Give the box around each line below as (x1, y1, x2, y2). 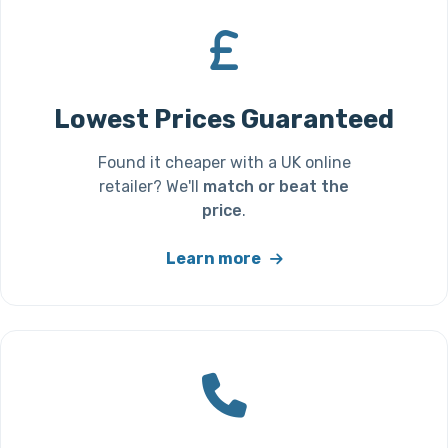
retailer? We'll (99, 177, 203, 197)
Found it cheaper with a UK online (97, 153, 351, 173)
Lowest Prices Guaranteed (54, 104, 394, 135)
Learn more (165, 249, 264, 269)
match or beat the (203, 177, 349, 197)
